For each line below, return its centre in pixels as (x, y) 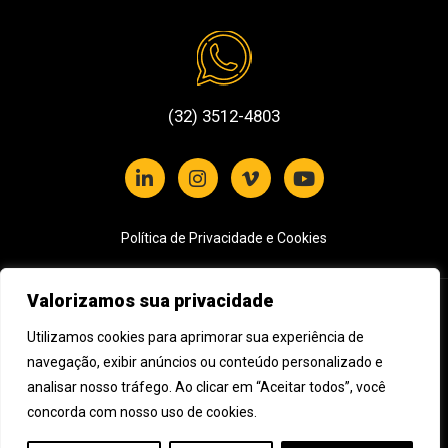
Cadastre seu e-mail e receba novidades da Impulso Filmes (199, 350)
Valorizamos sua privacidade (150, 300)
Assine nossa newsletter (143, 321)
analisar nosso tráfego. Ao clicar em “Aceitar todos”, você (206, 387)
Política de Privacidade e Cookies (224, 238)
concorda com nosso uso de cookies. (142, 412)
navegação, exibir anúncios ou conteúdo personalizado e (205, 362)
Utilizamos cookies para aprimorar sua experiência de (195, 337)
